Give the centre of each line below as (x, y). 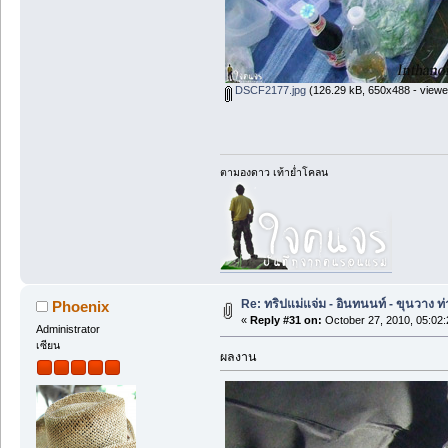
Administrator (67, 329)
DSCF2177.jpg (268, 90)
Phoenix (81, 307)
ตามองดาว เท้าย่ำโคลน (273, 172)
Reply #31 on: (285, 320)
